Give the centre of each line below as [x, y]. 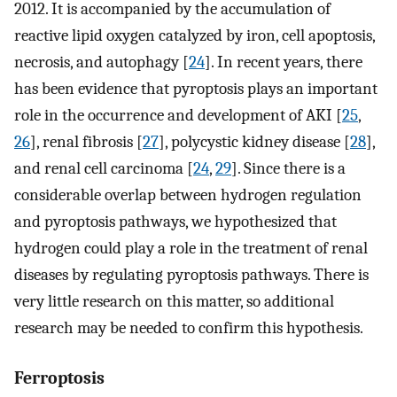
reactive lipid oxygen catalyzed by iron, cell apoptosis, [195, 36]
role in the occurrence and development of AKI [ [178, 116]
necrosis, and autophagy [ [101, 62]
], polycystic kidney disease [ [254, 142]
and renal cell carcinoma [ [104, 169]
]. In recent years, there [284, 62]
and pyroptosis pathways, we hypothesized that [175, 222]
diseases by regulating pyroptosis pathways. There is [191, 275]
